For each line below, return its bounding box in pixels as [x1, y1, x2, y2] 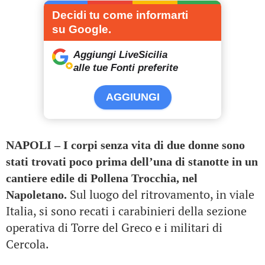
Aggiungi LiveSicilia [73, 49, 167, 60]
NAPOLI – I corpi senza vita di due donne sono [6, 138, 245, 151]
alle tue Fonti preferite [73, 62, 178, 73]
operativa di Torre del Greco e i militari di [6, 219, 222, 235]
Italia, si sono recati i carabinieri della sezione [6, 203, 247, 219]
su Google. [52, 23, 111, 35]
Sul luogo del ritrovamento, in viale [67, 186, 254, 202]
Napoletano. [6, 188, 67, 201]
